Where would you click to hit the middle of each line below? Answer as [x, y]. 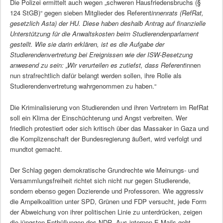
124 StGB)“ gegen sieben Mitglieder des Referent [80, 13]
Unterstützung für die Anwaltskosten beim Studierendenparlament [104, 34]
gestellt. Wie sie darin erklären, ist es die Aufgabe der [87, 44]
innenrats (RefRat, [177, 13]
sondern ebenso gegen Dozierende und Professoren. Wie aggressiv [107, 191]
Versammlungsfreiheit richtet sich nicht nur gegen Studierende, [100, 180]
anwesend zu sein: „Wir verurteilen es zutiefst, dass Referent [97, 65]
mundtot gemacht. [36, 149]
